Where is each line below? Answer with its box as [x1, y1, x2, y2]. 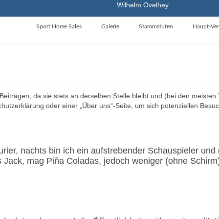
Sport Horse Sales [36, 23, 82, 29]
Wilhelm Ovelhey [117, 1, 169, 9]
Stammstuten [138, 23, 173, 29]
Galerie [101, 23, 119, 29]
